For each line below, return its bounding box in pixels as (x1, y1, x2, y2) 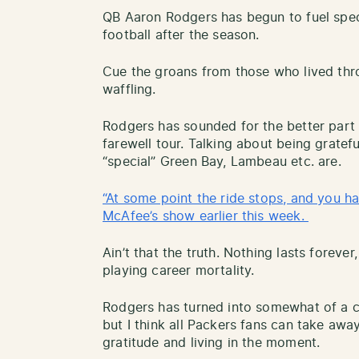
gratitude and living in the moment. (103, 336, 325, 349)
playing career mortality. (103, 264, 259, 277)
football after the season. (103, 28, 264, 42)
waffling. (103, 83, 160, 96)
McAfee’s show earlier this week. (103, 209, 309, 223)
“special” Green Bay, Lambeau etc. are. (103, 155, 346, 168)
